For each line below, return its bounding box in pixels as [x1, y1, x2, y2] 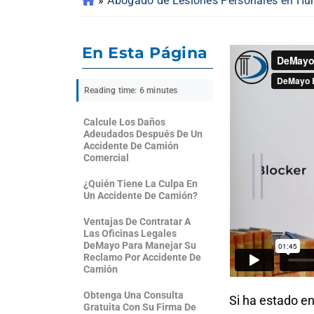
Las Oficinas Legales [83, 228, 177, 239]
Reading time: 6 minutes [84, 86, 178, 95]
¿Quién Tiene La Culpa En [83, 178, 198, 189]
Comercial [83, 152, 129, 163]
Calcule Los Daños [83, 116, 165, 128]
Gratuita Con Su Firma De [83, 301, 196, 313]
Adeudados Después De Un [83, 128, 203, 139]
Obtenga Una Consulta [83, 289, 184, 301]
